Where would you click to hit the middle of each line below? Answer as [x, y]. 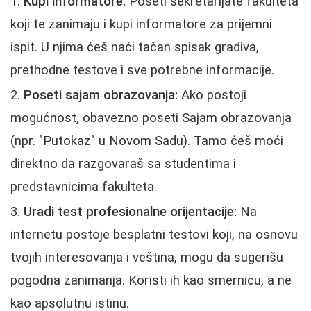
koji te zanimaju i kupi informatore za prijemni [141, 25]
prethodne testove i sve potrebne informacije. [142, 70]
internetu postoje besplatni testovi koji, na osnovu [154, 235]
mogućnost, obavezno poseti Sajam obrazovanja [151, 118]
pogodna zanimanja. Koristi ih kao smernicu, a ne [151, 281]
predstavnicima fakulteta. [84, 187]
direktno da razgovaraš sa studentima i [123, 164]
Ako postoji [212, 95]
